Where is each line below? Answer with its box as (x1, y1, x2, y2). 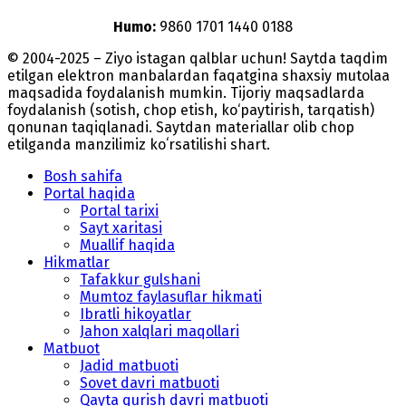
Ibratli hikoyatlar (80, 305, 191, 324)
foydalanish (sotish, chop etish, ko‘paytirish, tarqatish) (7, 101, 374, 120)
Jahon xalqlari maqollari (80, 323, 239, 341)
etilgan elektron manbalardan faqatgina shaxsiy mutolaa (7, 67, 390, 85)
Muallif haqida (80, 237, 175, 255)
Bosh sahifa (43, 168, 122, 186)
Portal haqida (43, 185, 135, 203)
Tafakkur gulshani (80, 271, 200, 289)
